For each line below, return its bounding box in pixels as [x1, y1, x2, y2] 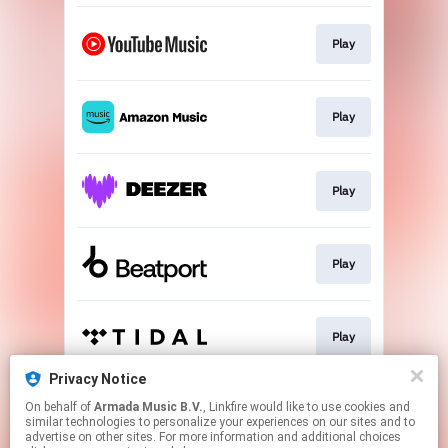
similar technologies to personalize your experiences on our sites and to [25, 415, 415, 429]
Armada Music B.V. [94, 400, 203, 414]
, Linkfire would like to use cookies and [203, 400, 250, 414]
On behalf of [25, 400, 94, 414]
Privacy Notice [49, 371, 146, 387]
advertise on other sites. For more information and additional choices [25, 430, 401, 444]
